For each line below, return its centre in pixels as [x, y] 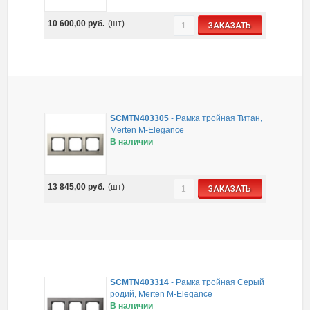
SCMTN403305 [140, 119]
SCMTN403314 [140, 282]
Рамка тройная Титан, [219, 119]
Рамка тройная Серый [220, 282]
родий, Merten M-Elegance [162, 294]
